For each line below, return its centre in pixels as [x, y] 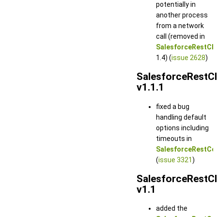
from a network [180, 25]
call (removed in [180, 36]
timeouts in [174, 138]
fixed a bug [173, 106]
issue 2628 [188, 57]
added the [172, 209]
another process [182, 15]
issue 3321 [175, 160]
